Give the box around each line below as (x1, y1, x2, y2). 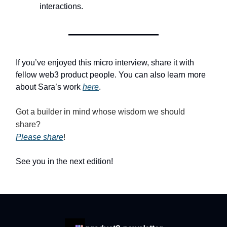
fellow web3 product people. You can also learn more (16, 70, 206, 79)
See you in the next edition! (16, 157, 113, 166)
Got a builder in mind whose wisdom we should (16, 107, 185, 116)
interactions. (40, 2, 83, 11)
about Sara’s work (16, 82, 83, 91)
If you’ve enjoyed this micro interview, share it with (16, 58, 194, 67)
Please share (16, 132, 63, 141)
